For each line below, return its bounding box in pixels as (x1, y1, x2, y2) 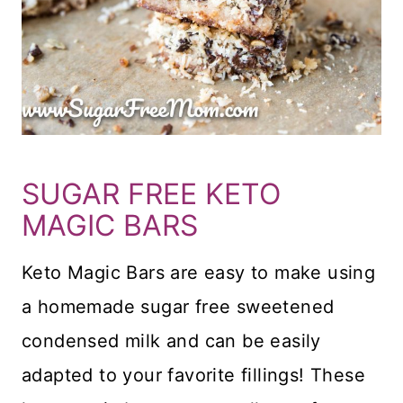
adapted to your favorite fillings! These (22, 364, 365, 387)
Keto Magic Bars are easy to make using (22, 262, 376, 284)
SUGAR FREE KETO (22, 176, 281, 212)
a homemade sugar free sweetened (22, 296, 335, 318)
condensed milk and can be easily (22, 330, 321, 353)
